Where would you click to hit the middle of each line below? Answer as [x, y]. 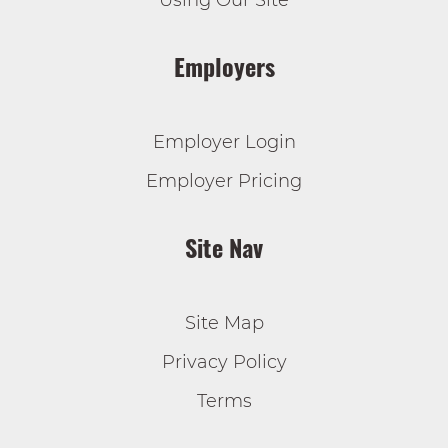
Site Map [224, 323]
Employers [224, 66]
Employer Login [224, 142]
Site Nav [224, 247]
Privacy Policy [224, 362]
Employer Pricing [224, 181]
